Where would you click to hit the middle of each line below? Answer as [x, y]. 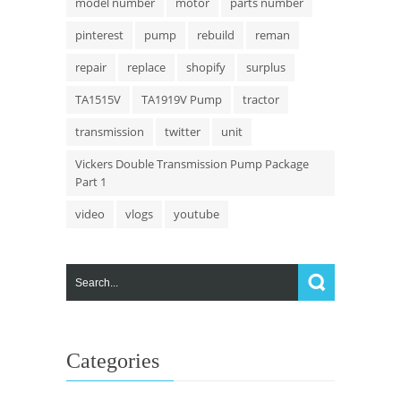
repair [91, 68]
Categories [113, 361]
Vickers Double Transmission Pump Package [192, 164]
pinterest [99, 35]
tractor [261, 100]
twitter [183, 132]
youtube [196, 214]
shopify [206, 68]
